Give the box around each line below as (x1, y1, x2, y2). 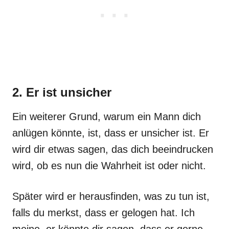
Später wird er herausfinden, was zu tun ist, (12, 191, 210, 202)
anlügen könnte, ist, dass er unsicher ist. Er (12, 127, 209, 139)
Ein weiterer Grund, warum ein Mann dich (12, 111, 201, 122)
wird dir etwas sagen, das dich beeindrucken (12, 144, 213, 155)
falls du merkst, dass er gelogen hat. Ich (12, 207, 195, 218)
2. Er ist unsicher (12, 85, 111, 99)
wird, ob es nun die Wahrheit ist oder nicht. (12, 160, 206, 171)
